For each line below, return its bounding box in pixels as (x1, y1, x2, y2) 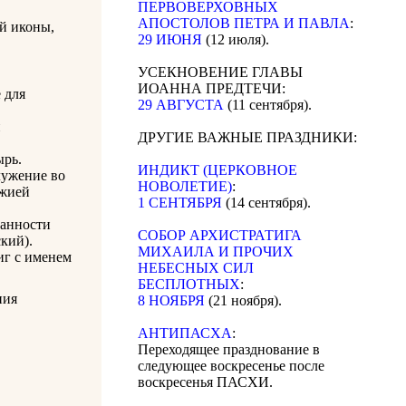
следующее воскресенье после (138, 358, 324, 374)
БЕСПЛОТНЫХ (138, 276, 240, 293)
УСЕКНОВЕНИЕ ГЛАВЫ (138, 64, 303, 81)
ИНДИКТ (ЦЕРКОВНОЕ (138, 162, 297, 179)
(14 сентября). (222, 195, 311, 211)
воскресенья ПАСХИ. (138, 374, 273, 391)
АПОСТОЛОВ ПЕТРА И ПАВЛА (138, 15, 350, 32)
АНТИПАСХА (138, 325, 232, 342)
